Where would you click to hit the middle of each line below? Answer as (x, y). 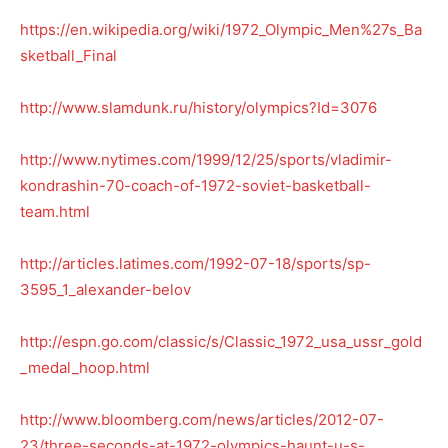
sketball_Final (68, 55)
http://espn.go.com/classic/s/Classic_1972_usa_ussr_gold (221, 341)
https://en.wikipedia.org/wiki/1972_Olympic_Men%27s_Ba (221, 29)
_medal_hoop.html (85, 367)
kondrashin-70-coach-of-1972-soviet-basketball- (195, 185)
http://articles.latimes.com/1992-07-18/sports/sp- (195, 263)
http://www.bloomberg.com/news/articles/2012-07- (202, 419)
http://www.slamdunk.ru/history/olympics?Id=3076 (198, 107)
